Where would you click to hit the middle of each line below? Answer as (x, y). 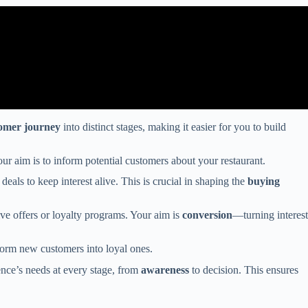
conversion (207, 215)
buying (264, 181)
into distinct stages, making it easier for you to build (173, 126)
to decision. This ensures (244, 269)
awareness (165, 269)
